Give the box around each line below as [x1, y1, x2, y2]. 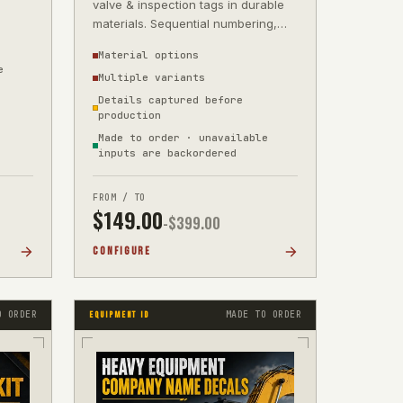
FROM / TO [93, 192, 146, 203]
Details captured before [98, 94, 243, 106]
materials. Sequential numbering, [93, 16, 277, 31]
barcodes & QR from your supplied [93, 35, 288, 49]
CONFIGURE [93, 245, 152, 258]
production [98, 109, 161, 121]
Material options [98, 49, 199, 61]
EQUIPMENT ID [89, 309, 149, 320]
